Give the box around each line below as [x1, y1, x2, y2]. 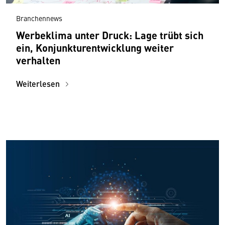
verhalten [16, 52, 60, 67]
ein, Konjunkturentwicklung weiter [16, 40, 174, 55]
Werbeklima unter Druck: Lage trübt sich [16, 27, 203, 42]
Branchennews [16, 13, 62, 23]
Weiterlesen [16, 77, 62, 89]
